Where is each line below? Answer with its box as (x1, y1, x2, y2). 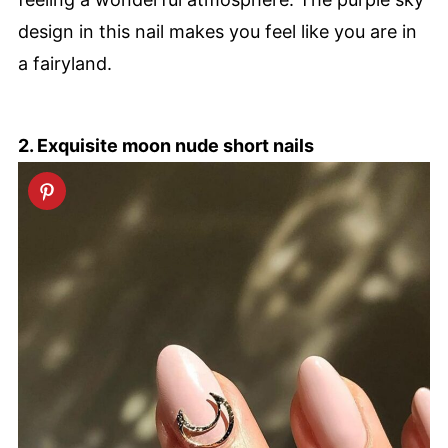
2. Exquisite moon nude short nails (18, 134, 314, 156)
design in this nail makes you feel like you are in (18, 20, 417, 42)
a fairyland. (18, 52, 112, 74)
